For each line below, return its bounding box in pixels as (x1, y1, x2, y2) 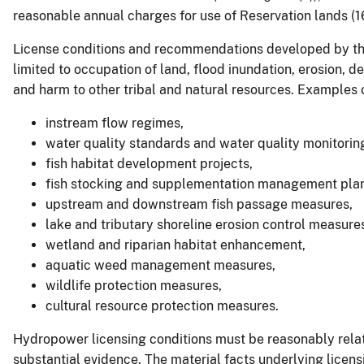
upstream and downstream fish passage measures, (45, 196, 353, 212)
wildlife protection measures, (45, 277, 222, 293)
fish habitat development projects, (45, 155, 253, 171)
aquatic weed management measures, (45, 257, 275, 273)
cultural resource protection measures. (45, 297, 279, 314)
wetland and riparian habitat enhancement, (45, 236, 305, 253)
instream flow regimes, (45, 115, 184, 131)
